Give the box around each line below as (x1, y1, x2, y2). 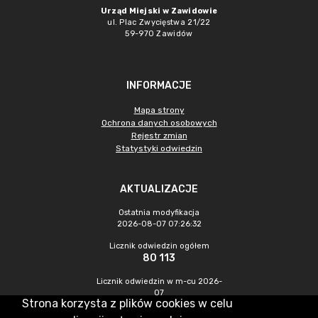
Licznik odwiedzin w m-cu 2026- (96, 277, 222, 286)
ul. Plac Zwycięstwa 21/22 (107, 18, 211, 27)
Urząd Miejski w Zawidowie (100, 6, 218, 16)
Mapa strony (133, 105, 185, 115)
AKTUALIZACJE (120, 183, 198, 195)
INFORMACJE (126, 79, 192, 92)
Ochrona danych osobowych (101, 118, 217, 128)
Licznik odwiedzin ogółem (109, 241, 209, 251)
